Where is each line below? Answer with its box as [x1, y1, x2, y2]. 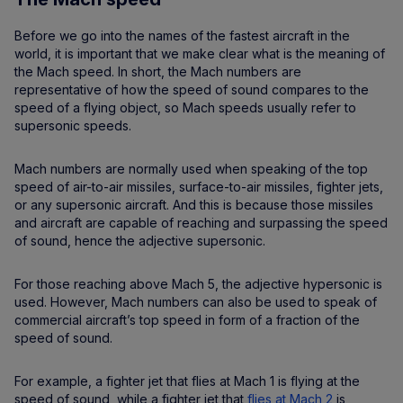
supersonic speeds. [14, 118, 131, 133]
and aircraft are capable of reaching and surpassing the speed [14, 215, 388, 230]
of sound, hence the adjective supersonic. [14, 233, 265, 248]
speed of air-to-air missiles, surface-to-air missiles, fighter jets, [14, 179, 383, 194]
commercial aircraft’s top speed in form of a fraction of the [14, 312, 360, 327]
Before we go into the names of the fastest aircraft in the [14, 28, 350, 43]
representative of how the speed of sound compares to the [14, 82, 369, 97]
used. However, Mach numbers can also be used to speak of [14, 294, 377, 309]
